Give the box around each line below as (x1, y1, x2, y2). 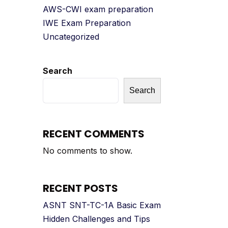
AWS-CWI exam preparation (42, 4, 153, 14)
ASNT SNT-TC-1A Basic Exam (42, 200, 161, 210)
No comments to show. (42, 146, 132, 156)
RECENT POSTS (42, 181, 118, 195)
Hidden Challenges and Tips (42, 214, 150, 224)
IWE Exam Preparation (42, 18, 131, 28)
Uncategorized (42, 32, 99, 42)
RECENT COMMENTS (42, 127, 145, 141)
